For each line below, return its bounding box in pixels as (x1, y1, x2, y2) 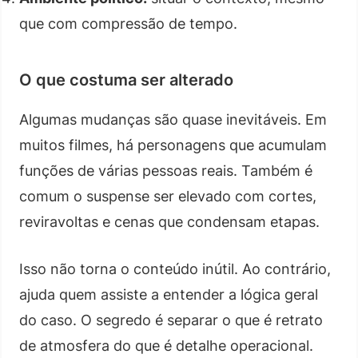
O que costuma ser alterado (19, 70, 233, 89)
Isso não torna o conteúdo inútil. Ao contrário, (19, 260, 331, 277)
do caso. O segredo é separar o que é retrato (19, 311, 323, 328)
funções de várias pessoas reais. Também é (19, 161, 312, 179)
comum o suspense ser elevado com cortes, (19, 187, 316, 205)
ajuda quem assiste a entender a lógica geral (19, 285, 318, 303)
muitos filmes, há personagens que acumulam (19, 136, 327, 153)
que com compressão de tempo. (19, 14, 237, 32)
